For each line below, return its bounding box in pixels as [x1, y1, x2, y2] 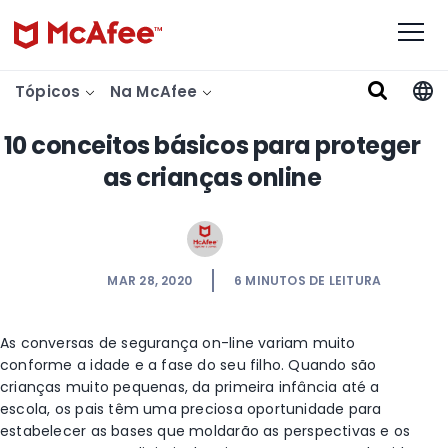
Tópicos [15, 81, 85, 102]
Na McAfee [109, 81, 202, 102]
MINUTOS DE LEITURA [245, 272, 382, 289]
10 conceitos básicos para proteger [3, 129, 421, 162]
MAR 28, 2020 [107, 272, 192, 289]
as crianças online [102, 161, 322, 194]
